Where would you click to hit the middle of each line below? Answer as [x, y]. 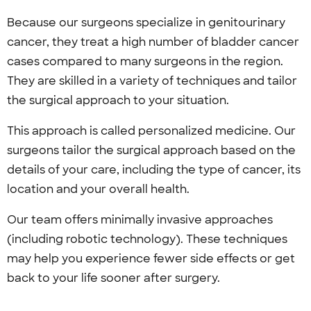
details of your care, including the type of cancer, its [154, 170]
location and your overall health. [100, 189]
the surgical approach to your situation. [119, 100]
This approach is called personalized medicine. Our [151, 131]
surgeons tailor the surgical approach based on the [151, 150]
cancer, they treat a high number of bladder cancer [153, 42]
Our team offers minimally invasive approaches [140, 220]
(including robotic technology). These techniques [147, 239]
